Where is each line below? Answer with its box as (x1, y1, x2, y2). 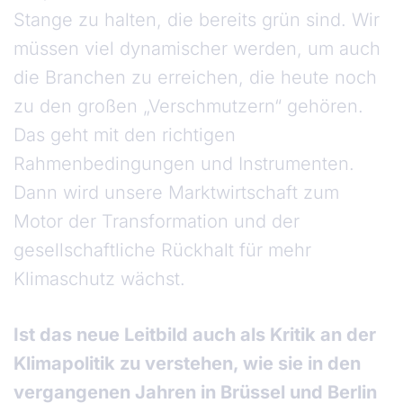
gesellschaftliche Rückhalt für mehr (13, 239, 311, 262)
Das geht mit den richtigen (13, 124, 236, 147)
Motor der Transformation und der (13, 210, 300, 233)
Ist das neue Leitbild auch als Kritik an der (13, 324, 376, 346)
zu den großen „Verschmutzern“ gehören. (13, 95, 363, 118)
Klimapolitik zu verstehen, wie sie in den (13, 353, 361, 375)
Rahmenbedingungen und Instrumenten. (13, 153, 354, 175)
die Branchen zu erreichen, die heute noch (13, 67, 377, 89)
